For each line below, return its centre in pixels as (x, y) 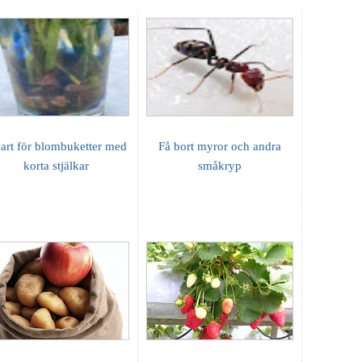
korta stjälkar (56, 165)
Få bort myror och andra (220, 146)
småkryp (220, 165)
